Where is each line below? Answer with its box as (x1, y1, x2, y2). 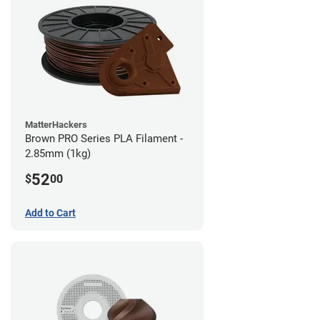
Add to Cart (25, 207, 76, 219)
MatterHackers (25, 119, 87, 131)
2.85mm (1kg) (25, 147, 91, 161)
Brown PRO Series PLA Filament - (25, 132, 183, 146)
